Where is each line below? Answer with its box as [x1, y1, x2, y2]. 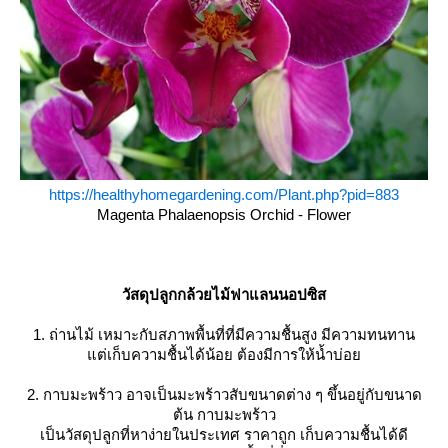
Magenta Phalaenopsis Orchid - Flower [97, 205, 351, 223]
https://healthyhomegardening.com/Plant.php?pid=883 [49, 185, 399, 203]
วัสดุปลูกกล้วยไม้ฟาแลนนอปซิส [122, 285, 326, 303]
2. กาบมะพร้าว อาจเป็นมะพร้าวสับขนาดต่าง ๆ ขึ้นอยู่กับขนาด [26, 385, 422, 403]
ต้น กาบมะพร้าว [172, 405, 276, 423]
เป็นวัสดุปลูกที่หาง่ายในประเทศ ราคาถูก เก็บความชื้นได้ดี [40, 425, 408, 443]
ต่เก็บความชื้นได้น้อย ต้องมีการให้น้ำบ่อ [87, 345, 361, 363]
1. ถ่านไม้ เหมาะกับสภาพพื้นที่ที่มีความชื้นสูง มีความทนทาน [33, 325, 415, 343]
